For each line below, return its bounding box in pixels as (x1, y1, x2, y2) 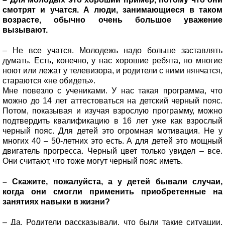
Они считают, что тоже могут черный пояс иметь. (3, 156, 185, 165)
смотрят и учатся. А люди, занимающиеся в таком (3, 5, 222, 14)
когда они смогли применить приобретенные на (3, 187, 222, 196)
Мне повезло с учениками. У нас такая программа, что (3, 86, 222, 95)
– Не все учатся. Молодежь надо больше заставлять (3, 46, 222, 55)
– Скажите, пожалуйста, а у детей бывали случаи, (3, 177, 222, 186)
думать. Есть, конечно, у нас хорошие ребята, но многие (3, 56, 222, 65)
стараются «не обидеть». (3, 76, 97, 85)
